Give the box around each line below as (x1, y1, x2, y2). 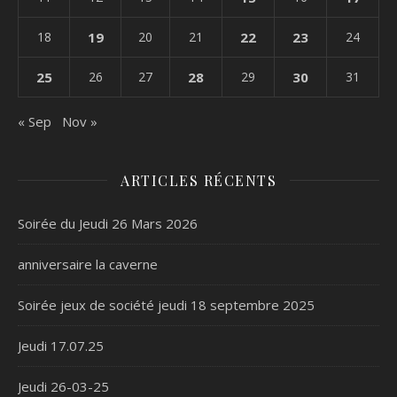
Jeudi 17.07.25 (18, 336, 104, 354)
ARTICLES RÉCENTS (121, 170, 276, 190)
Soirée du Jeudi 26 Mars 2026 (18, 214, 198, 232)
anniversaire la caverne (18, 254, 158, 273)
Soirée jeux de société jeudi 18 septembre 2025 (18, 295, 315, 314)
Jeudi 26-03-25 (18, 377, 109, 395)
